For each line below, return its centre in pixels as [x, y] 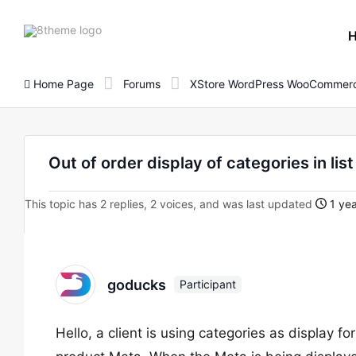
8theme [121, 29]
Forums [142, 83]
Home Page [62, 83]
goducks [137, 284]
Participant [208, 284]
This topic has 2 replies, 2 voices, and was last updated [170, 204]
